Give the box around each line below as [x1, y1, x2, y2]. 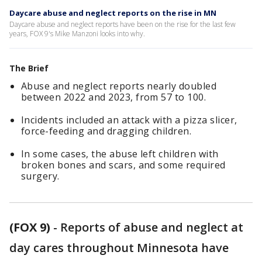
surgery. [21, 170, 60, 182]
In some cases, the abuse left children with [21, 147, 219, 160]
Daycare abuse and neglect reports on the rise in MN [9, 8, 216, 18]
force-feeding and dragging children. [21, 125, 192, 137]
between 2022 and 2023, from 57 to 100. [21, 91, 206, 104]
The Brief [9, 63, 49, 74]
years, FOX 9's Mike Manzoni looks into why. [9, 29, 145, 39]
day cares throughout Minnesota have [9, 240, 229, 256]
